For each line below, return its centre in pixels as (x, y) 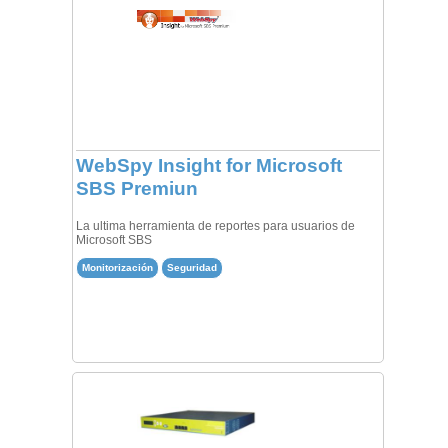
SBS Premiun (136, 189)
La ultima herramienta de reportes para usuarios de (215, 226)
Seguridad (191, 267)
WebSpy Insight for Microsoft (208, 166)
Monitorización (117, 267)
